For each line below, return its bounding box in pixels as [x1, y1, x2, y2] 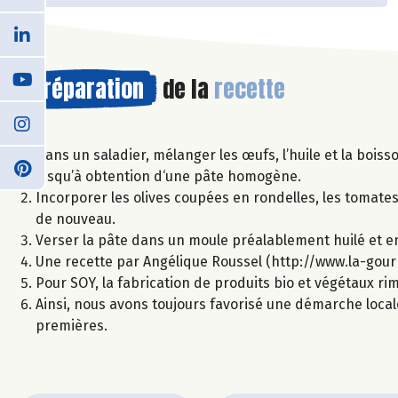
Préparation [31, 71, 144, 107]
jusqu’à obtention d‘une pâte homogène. [36, 168, 301, 186]
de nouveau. [36, 211, 115, 228]
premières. [36, 317, 107, 335]
